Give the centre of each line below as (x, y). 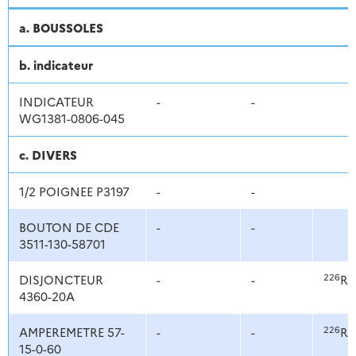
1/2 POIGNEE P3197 (74, 192)
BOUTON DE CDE (69, 227)
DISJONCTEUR (61, 280)
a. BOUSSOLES (61, 28)
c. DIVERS (48, 155)
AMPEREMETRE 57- (72, 332)
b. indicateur (56, 65)
